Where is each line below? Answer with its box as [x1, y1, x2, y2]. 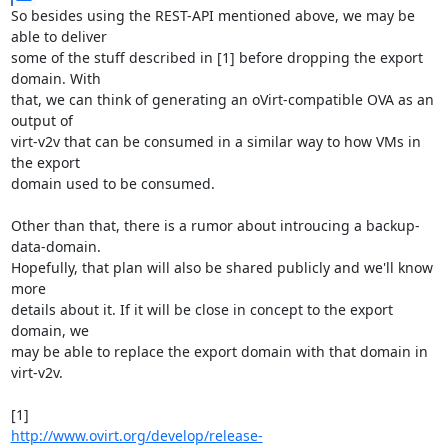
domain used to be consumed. [10, 173, 215, 193]
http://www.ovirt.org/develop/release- [10, 425, 263, 445]
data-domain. [10, 236, 101, 256]
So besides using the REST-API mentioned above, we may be [10, 5, 415, 25]
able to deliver [10, 26, 107, 46]
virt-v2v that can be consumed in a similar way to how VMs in [10, 131, 421, 151]
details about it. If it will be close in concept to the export [10, 299, 393, 319]
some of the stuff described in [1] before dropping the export [10, 47, 423, 67]
